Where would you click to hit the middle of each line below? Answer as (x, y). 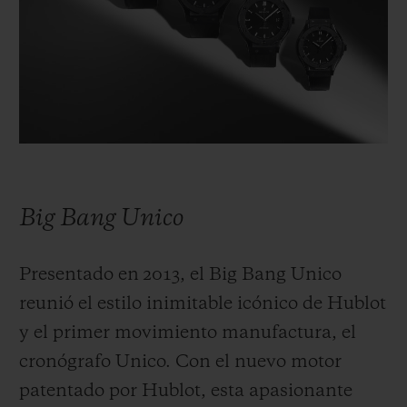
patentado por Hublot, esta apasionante (186, 391)
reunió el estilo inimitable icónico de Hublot (203, 304)
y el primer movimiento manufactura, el (188, 333)
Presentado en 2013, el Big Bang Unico (180, 275)
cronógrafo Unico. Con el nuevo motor (180, 362)
